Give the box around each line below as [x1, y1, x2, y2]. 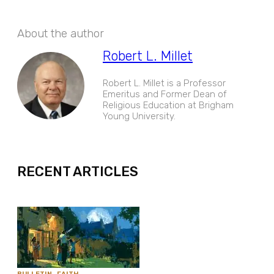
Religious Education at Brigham [103, 99, 234, 111]
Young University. [103, 110, 176, 122]
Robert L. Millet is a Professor [103, 77, 226, 89]
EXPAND [120, 130, 154, 139]
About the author [17, 27, 104, 41]
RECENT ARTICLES [17, 163, 138, 180]
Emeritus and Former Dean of [103, 88, 227, 100]
